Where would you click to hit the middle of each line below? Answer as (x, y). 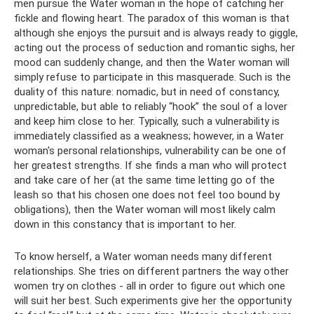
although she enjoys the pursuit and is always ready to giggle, (156, 33)
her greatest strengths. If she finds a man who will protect (150, 165)
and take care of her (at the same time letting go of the (144, 180)
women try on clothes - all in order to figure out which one (150, 286)
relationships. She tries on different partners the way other (151, 271)
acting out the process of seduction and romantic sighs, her (155, 48)
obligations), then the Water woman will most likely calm (145, 210)
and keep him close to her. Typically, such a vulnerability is (147, 121)
